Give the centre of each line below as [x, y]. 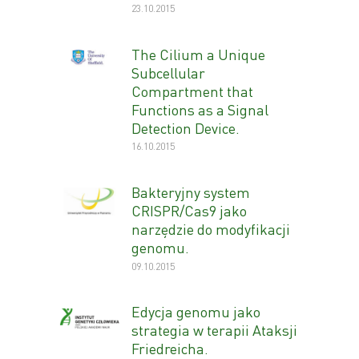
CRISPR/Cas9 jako [189, 210]
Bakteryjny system [191, 192]
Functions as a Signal [200, 109]
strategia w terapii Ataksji [214, 330]
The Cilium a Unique [198, 54]
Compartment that [192, 91]
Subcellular [168, 72]
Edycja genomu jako [196, 312]
